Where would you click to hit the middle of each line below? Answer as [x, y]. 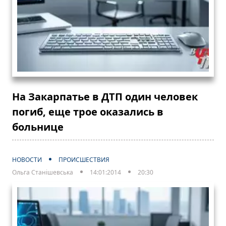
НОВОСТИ [27, 160]
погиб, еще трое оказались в [88, 112]
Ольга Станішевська [43, 173]
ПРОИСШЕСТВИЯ [84, 160]
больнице [38, 127]
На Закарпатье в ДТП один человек [105, 97]
